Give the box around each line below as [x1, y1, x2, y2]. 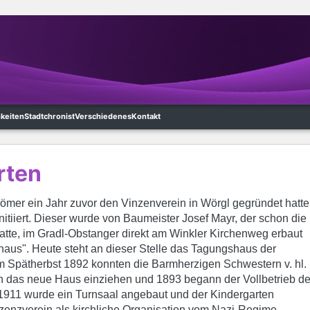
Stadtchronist [24, 111, 75, 121]
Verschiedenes [75, 111, 131, 121]
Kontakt [131, 111, 161, 121]
